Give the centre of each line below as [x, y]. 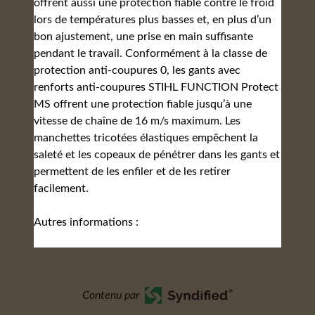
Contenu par [111, 295]
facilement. [61, 188]
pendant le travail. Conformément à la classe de [150, 53]
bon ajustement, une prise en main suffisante [143, 37]
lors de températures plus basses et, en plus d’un [153, 20]
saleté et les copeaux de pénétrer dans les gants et [157, 155]
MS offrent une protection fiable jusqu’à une [143, 104]
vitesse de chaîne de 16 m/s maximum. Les [137, 121]
